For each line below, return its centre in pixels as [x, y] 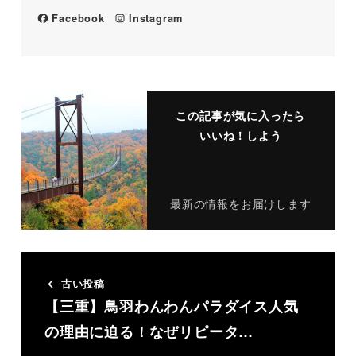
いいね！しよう [240, 135]
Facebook [78, 18]
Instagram [156, 18]
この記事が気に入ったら [241, 115]
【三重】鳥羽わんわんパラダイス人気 [171, 306]
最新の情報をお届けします [240, 204]
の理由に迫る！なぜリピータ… [149, 332]
